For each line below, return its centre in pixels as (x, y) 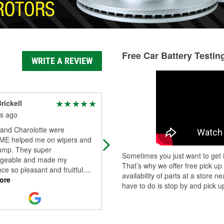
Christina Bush (138, 103)
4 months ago (134, 114)
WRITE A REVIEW (62, 61)
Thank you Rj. (134, 139)
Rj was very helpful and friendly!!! (165, 129)
